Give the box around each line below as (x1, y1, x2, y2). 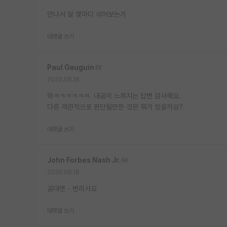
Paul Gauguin (47, 63, 94, 71)
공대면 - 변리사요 (47, 184, 97, 193)
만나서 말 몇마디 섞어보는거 (47, 10, 126, 18)
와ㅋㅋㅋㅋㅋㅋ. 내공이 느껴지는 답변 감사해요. (47, 91, 181, 100)
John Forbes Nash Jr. (47, 156, 121, 164)
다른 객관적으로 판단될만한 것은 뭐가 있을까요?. (47, 102, 185, 111)
